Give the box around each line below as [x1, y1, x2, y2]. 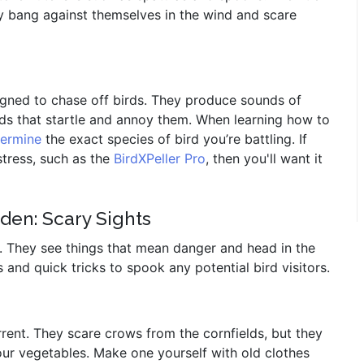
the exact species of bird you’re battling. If [41, 131, 307, 147]
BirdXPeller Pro [110, 150, 206, 167]
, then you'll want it [206, 150, 323, 167]
